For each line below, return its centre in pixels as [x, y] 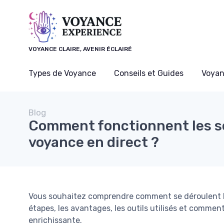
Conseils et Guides [149, 73]
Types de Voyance [62, 73]
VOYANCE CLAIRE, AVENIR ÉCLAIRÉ [80, 49]
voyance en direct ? [94, 142]
